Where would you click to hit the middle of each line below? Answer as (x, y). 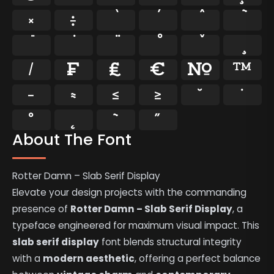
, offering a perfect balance (198, 258)
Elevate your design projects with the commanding (130, 192)
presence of (42, 209)
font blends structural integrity (171, 242)
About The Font (72, 140)
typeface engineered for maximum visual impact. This (136, 225)
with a (28, 258)
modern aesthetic (89, 258)
